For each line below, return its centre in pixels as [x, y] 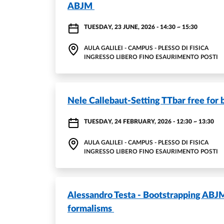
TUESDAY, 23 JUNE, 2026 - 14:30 [130, 27]
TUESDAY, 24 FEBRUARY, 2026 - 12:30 [138, 121]
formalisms [91, 209]
